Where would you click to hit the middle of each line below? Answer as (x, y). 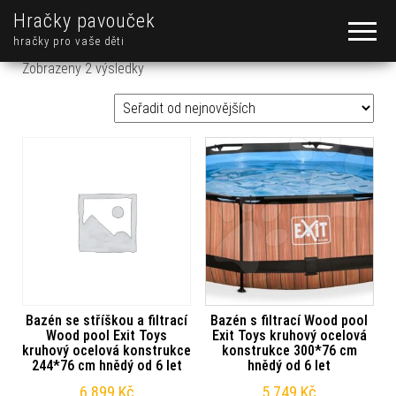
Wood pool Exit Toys (107, 336)
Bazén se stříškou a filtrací (107, 321)
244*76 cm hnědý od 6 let (107, 366)
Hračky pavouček (84, 21)
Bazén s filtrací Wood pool (289, 321)
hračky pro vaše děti (69, 41)
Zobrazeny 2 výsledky (83, 69)
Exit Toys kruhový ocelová (289, 336)
